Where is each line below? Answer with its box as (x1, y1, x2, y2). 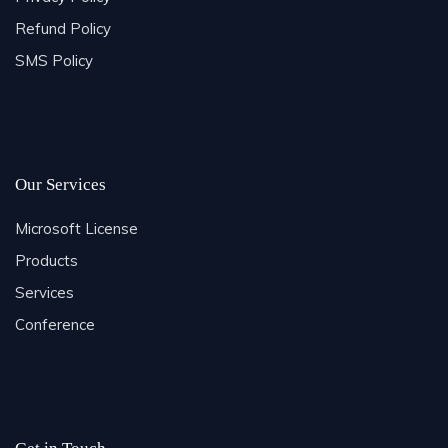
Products (15, 250, 78, 270)
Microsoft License (15, 218, 138, 238)
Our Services (15, 174, 106, 194)
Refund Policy (15, 18, 111, 38)
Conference (15, 314, 95, 334)
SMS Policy (15, 50, 93, 70)
